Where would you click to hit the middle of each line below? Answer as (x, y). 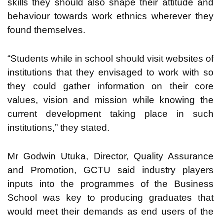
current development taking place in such (110, 113)
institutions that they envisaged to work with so (110, 72)
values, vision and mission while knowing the (110, 100)
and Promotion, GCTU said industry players (110, 170)
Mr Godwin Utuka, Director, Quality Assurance (110, 156)
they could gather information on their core (110, 86)
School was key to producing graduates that (110, 197)
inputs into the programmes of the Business (110, 184)
